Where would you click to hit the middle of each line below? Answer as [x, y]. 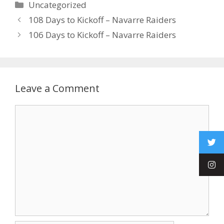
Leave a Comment [57, 88]
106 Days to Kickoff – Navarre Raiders [102, 34]
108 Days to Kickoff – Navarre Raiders [102, 19]
